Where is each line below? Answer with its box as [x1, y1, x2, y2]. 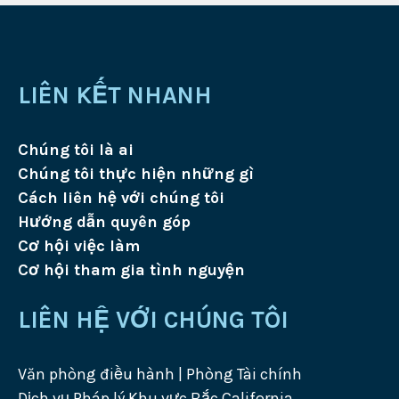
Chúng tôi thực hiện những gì [17, 163, 254, 183]
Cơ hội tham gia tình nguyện [17, 259, 245, 280]
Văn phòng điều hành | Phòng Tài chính [17, 364, 302, 385]
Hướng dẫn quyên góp [17, 211, 191, 232]
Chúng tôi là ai [17, 139, 134, 159]
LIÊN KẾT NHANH [17, 80, 212, 110]
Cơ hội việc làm [17, 235, 140, 256]
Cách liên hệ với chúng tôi [17, 187, 224, 208]
